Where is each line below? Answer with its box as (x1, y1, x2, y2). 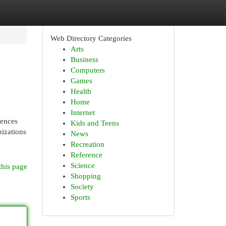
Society (70, 183, 94, 191)
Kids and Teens (70, 119, 119, 127)
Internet (70, 108, 95, 117)
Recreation (70, 140, 104, 148)
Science (70, 161, 95, 169)
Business (70, 55, 98, 64)
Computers (70, 66, 105, 74)
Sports (70, 193, 90, 201)
